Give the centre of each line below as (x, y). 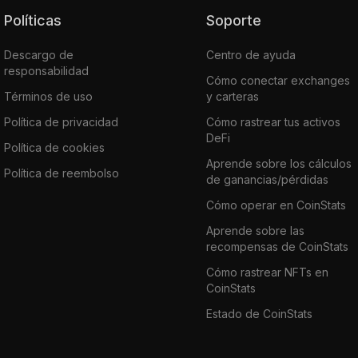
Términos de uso (48, 96)
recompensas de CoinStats (277, 246)
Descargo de (39, 54)
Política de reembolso (62, 173)
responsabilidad (46, 70)
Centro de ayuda (251, 54)
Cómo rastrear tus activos (273, 121)
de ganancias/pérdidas (267, 179)
